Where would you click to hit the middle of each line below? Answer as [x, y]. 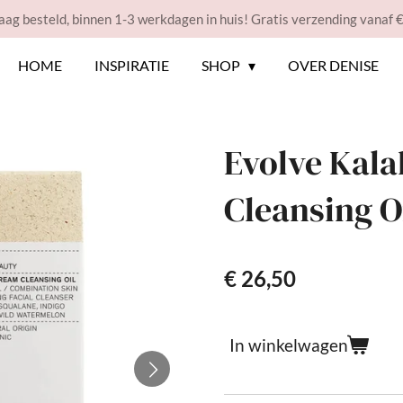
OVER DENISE [334, 65]
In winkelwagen [289, 345]
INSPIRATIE [131, 65]
